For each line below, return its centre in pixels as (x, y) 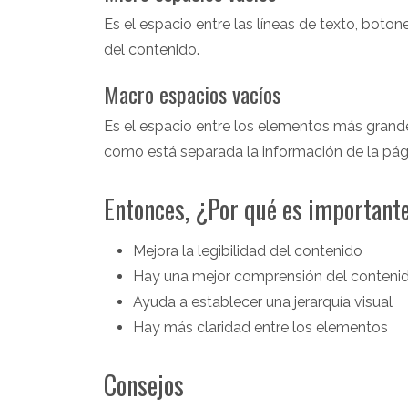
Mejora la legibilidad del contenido (248, 250)
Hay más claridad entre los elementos (260, 327)
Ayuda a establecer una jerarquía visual (263, 301)
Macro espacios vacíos (192, 93)
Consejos (144, 384)
